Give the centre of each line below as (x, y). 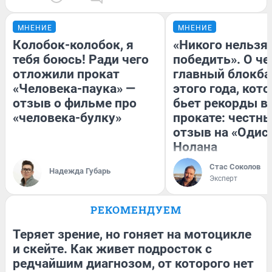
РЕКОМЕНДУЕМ (136, 210)
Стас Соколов (235, 167)
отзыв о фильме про (75, 104)
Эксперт (223, 179)
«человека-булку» (67, 118)
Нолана (195, 147)
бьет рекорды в (220, 104)
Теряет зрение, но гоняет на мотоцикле (132, 235)
